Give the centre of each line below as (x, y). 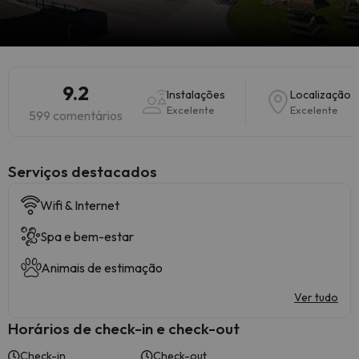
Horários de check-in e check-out (124, 329)
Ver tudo (316, 297)
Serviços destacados (83, 171)
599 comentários (76, 115)
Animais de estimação (102, 268)
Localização (321, 95)
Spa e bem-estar (87, 236)
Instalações (196, 95)
